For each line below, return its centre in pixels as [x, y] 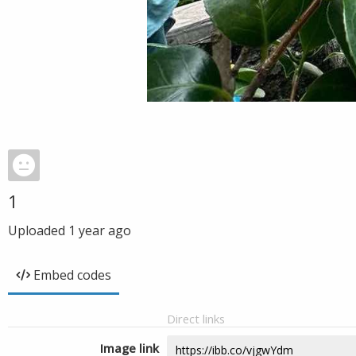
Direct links [196, 319]
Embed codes [72, 275]
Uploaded [38, 230]
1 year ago [100, 230]
